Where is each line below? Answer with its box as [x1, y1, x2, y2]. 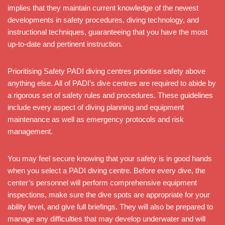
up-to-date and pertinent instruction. [8, 39, 123, 48]
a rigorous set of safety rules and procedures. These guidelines [8, 90, 213, 99]
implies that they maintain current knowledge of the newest [8, 3, 198, 12]
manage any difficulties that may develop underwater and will [8, 214, 205, 223]
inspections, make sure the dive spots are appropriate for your [8, 190, 210, 199]
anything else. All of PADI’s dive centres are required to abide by [8, 78, 216, 87]
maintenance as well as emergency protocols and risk [8, 115, 184, 124]
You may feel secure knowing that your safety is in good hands [8, 154, 212, 163]
